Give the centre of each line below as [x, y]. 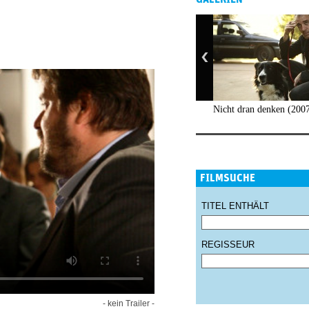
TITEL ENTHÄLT [235, 206]
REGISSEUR [228, 245]
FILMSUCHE [228, 178]
